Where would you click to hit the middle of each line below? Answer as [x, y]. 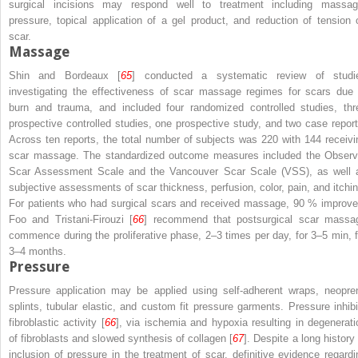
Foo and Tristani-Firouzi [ [71, 219]
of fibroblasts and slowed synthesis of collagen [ [121, 338]
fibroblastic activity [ [57, 322]
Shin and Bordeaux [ [65, 75]
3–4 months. [38, 251]
